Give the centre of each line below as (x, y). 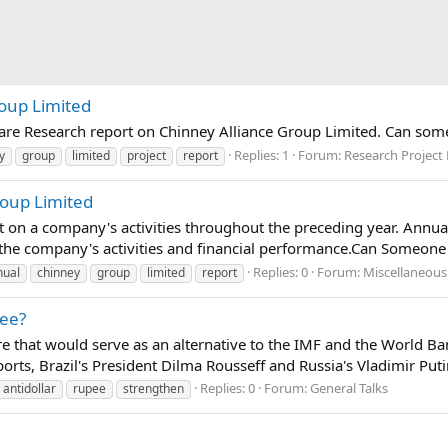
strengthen (153, 389)
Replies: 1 (261, 154)
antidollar (29, 389)
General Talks (349, 388)
